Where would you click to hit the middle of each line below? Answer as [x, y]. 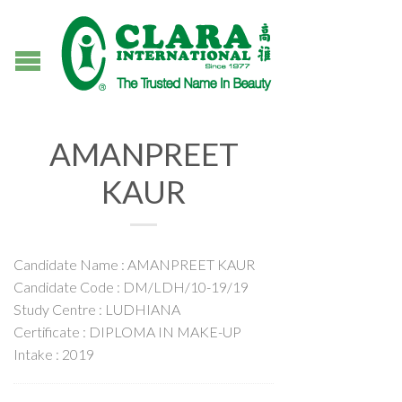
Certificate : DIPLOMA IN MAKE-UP [127, 332]
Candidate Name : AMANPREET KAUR [134, 264]
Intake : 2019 [54, 354]
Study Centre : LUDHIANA [97, 309]
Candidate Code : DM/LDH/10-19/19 [131, 287]
